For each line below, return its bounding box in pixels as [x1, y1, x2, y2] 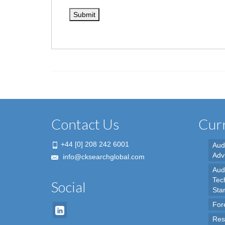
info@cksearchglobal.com [61, 153, 145, 161]
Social [51, 178, 86, 196]
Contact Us [51, 116, 120, 133]
